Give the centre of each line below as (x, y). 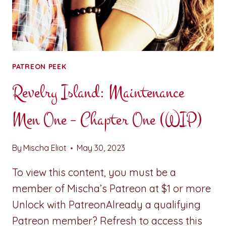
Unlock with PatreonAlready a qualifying (106, 205)
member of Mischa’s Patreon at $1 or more (111, 189)
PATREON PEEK (39, 67)
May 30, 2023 (101, 148)
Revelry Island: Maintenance (98, 93)
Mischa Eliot (45, 148)
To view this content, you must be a (94, 173)
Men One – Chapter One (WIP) (107, 120)
